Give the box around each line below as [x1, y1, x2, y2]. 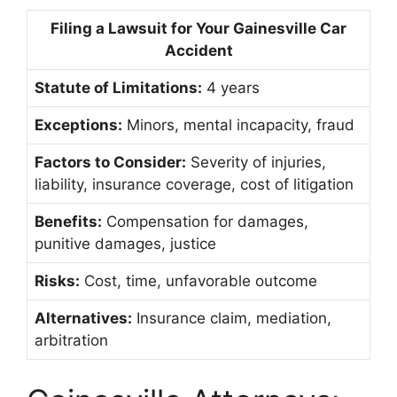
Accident [164, 41, 233, 59]
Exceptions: [35, 115, 122, 134]
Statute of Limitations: [35, 78, 202, 97]
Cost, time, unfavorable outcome [80, 271, 317, 290]
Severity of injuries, [186, 152, 326, 171]
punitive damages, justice [35, 234, 216, 253]
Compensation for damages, [102, 212, 308, 230]
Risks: [35, 271, 80, 290]
